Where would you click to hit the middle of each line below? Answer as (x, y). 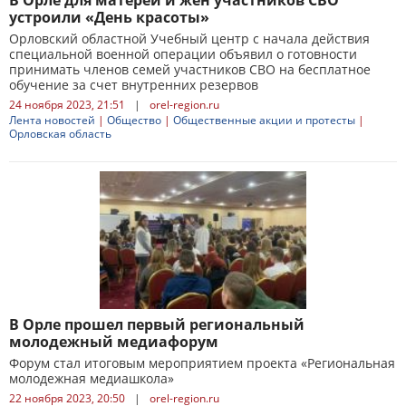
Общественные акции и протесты (264, 120)
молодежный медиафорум (114, 342)
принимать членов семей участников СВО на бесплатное (190, 69)
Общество (134, 120)
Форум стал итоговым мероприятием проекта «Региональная (202, 363)
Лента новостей (52, 120)
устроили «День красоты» (109, 17)
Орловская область (60, 134)
